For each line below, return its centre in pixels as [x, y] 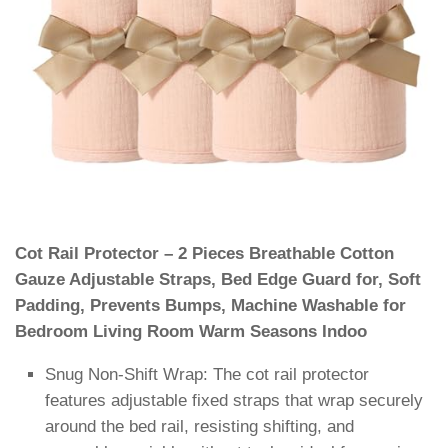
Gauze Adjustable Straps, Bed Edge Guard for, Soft [218, 279]
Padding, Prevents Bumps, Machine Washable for [210, 305]
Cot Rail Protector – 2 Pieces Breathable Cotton [204, 253]
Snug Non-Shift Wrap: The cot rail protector [207, 374]
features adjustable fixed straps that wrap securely [234, 400]
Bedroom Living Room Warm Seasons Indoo [191, 331]
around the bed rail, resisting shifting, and [199, 426]
